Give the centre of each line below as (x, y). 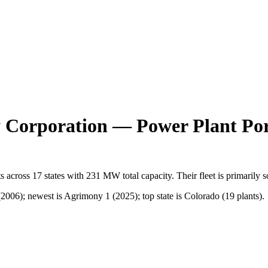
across (18, 175)
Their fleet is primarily (218, 175)
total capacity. (147, 175)
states (53, 175)
